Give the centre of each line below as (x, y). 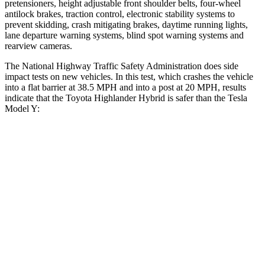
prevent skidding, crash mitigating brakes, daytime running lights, (126, 24)
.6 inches (205, 227)
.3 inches (148, 227)
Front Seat (169, 173)
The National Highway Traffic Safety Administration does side (122, 66)
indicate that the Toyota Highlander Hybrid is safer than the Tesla (126, 98)
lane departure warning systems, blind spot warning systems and (124, 35)
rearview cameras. (38, 46)
